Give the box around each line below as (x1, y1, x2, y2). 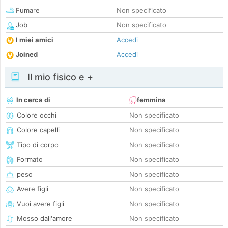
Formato (17, 155, 43, 164)
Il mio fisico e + (25, 72, 93, 83)
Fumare (14, 6, 40, 15)
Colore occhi (17, 111, 56, 120)
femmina (137, 96, 166, 104)
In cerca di (16, 96, 50, 104)
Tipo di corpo (17, 140, 59, 149)
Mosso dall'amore (17, 214, 72, 223)
